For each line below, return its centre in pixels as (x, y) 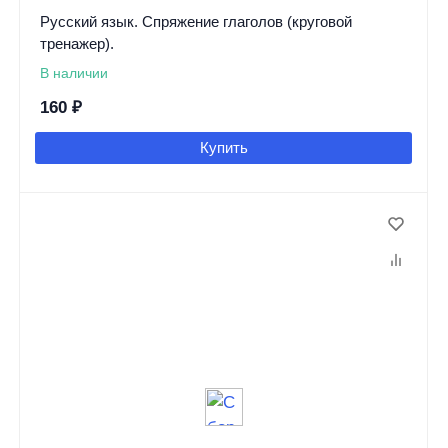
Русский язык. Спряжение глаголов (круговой (195, 22)
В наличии (73, 73)
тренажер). (76, 44)
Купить (223, 148)
